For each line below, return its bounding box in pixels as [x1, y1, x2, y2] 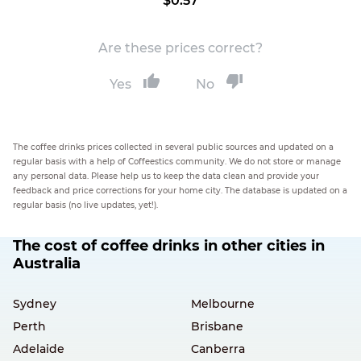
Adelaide [13, 342, 64, 356]
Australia [13, 255, 81, 272]
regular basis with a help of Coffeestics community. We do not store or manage [13, 156, 341, 167]
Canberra [190, 342, 245, 356]
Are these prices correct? [98, 40, 263, 56]
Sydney [13, 297, 56, 311]
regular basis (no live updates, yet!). [13, 200, 158, 210]
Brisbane [190, 319, 243, 334]
